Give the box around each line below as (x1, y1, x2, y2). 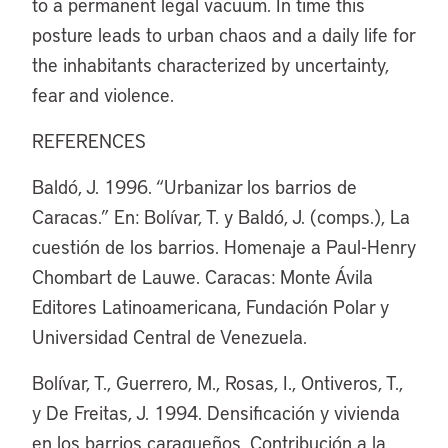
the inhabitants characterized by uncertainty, (32, 52, 389, 77)
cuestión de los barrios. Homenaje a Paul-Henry (32, 234, 416, 259)
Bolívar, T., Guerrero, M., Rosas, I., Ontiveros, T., (32, 370, 403, 395)
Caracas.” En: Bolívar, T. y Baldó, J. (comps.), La (32, 204, 410, 229)
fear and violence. (32, 82, 174, 107)
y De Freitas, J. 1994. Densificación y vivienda (32, 400, 400, 425)
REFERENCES (32, 128, 146, 153)
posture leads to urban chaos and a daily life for (32, 22, 415, 47)
